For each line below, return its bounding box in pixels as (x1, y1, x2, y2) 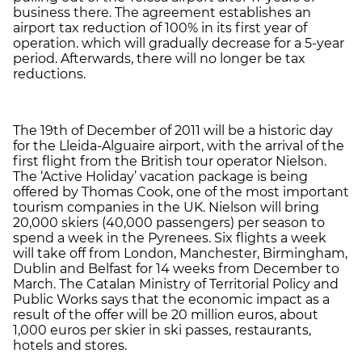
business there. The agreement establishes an (13, 4, 311, 20)
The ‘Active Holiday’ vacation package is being (13, 168, 308, 184)
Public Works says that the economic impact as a (13, 291, 330, 307)
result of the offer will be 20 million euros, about (13, 306, 318, 322)
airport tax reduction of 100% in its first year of (13, 19, 307, 36)
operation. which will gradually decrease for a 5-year (13, 35, 344, 51)
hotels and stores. (13, 337, 127, 353)
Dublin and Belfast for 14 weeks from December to (13, 260, 339, 276)
